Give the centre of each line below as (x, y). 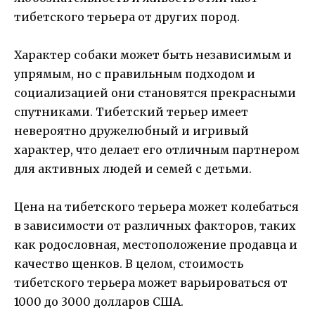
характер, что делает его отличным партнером (157, 150)
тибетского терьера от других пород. (127, 17)
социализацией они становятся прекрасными (155, 93)
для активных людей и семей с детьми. (133, 169)
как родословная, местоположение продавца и (156, 245)
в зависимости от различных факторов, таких (155, 226)
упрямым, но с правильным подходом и (135, 74)
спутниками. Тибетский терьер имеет (131, 112)
